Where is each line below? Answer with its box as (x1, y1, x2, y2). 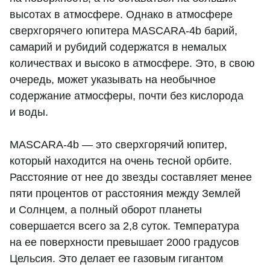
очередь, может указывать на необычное (10, 74, 216, 86)
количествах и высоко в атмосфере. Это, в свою (10, 57, 255, 70)
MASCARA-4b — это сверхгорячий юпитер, (10, 139, 227, 151)
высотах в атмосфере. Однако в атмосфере (10, 8, 233, 21)
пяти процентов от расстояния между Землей (10, 187, 240, 200)
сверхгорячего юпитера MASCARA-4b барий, (10, 25, 237, 37)
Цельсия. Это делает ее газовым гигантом (10, 253, 223, 265)
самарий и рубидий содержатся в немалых (10, 41, 227, 54)
